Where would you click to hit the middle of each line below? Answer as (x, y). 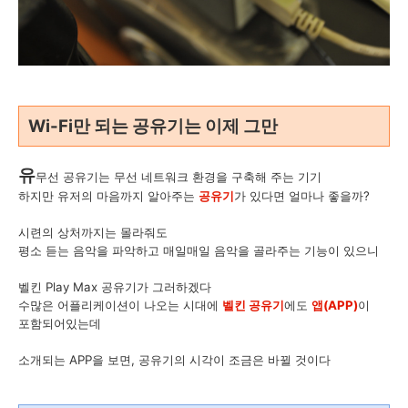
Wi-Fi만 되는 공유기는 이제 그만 (153, 126)
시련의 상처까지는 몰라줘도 (93, 232)
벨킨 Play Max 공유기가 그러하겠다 (115, 286)
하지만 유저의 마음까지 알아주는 (108, 195)
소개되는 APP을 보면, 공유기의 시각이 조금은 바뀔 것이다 (174, 359)
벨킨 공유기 (253, 305)
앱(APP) (335, 305)
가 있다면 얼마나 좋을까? (302, 195)
